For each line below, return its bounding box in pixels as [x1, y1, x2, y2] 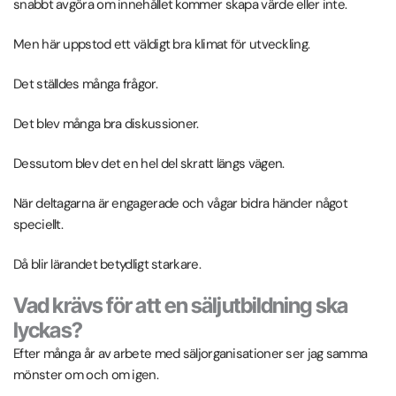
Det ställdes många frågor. [13, 74, 157, 93]
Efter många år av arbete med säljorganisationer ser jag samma [13, 344, 368, 362]
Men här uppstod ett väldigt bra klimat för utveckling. [13, 34, 310, 53]
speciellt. [13, 215, 63, 233]
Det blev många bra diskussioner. [13, 114, 199, 133]
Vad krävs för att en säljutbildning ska [13, 292, 347, 318]
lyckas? [13, 316, 82, 343]
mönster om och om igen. [13, 365, 158, 384]
